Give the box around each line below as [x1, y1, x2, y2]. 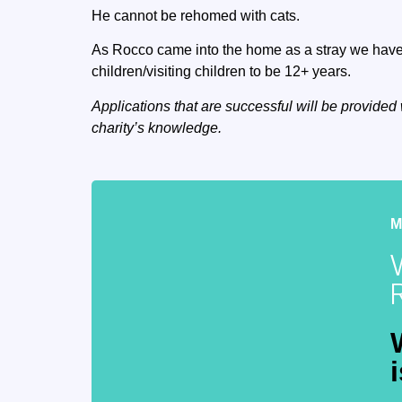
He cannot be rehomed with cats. [92, 7, 300, 23]
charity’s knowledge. [92, 119, 222, 135]
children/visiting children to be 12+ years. [92, 64, 351, 80]
